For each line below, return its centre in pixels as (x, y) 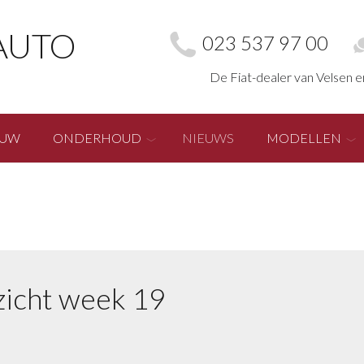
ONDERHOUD (97, 138)
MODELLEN (304, 138)
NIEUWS (208, 138)
